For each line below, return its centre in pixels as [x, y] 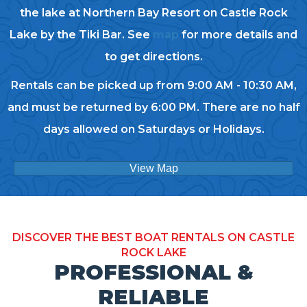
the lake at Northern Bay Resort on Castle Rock [153, 12]
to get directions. [153, 56]
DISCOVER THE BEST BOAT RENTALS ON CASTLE [153, 237]
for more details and [240, 34]
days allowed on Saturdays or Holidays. [153, 129]
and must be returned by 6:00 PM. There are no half [153, 107]
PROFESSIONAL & [153, 272]
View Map [153, 168]
